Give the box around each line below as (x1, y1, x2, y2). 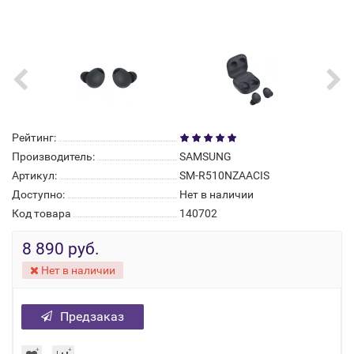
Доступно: (12, 188, 65, 201)
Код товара (12, 207, 71, 220)
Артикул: (12, 169, 57, 182)
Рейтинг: (12, 131, 56, 144)
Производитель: (12, 150, 95, 163)
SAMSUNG (179, 150, 232, 163)
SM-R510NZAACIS (179, 169, 269, 182)
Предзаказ (60, 309, 124, 324)
